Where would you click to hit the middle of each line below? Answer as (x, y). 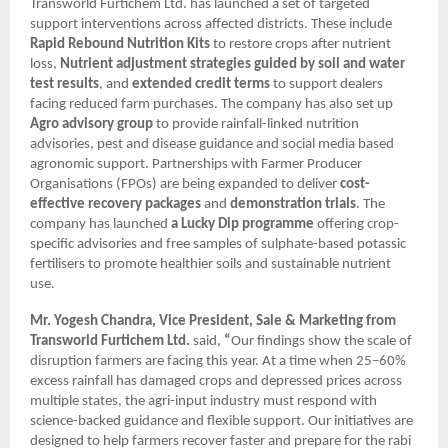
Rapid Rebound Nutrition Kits (120, 44)
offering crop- (356, 224)
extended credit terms (201, 84)
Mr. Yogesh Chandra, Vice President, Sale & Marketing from (213, 321)
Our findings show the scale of (321, 341)
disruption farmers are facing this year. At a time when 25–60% (218, 361)
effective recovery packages (115, 204)
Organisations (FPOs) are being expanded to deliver (185, 184)
